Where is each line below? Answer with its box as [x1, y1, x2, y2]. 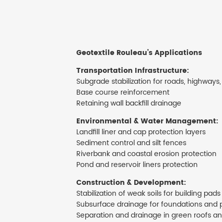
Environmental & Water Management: [76, 115, 218, 127]
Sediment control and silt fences [76, 137, 186, 149]
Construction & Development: [76, 177, 186, 189]
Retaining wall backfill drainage [76, 98, 181, 110]
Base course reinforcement [76, 87, 169, 99]
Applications [155, 47, 202, 59]
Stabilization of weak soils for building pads [76, 188, 221, 200]
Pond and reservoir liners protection [76, 159, 198, 171]
